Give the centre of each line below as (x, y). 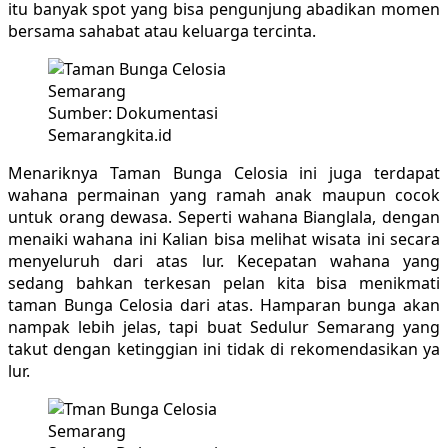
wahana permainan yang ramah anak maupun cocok (224, 194)
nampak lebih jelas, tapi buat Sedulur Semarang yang (224, 326)
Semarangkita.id (110, 134)
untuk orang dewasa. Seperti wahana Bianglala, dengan (224, 216)
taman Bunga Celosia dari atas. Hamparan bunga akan (224, 304)
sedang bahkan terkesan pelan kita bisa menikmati (224, 282)
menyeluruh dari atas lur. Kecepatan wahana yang (224, 260)
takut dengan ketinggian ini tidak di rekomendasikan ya (224, 348)
